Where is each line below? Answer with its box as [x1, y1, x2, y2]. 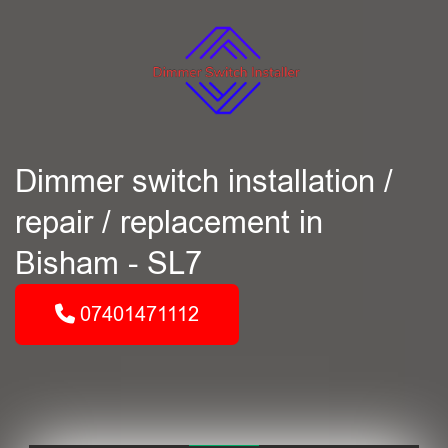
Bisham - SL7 [15, 246, 202, 281]
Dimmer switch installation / [15, 164, 393, 199]
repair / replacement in [15, 205, 323, 240]
